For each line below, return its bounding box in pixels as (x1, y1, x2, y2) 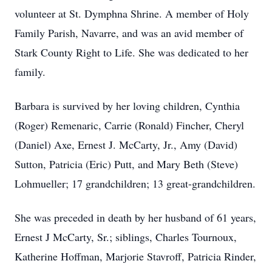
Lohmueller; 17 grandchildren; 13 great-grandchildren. (15, 176, 256, 191)
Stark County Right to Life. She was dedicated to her (15, 45, 248, 59)
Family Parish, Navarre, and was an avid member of (15, 25, 243, 40)
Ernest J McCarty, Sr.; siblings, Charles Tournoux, (15, 229, 237, 244)
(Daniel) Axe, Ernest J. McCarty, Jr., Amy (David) (15, 137, 237, 152)
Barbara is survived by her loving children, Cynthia (15, 98, 240, 113)
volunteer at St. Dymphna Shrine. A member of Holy (15, 6, 249, 21)
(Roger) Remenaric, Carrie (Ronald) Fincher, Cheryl (15, 118, 244, 132)
